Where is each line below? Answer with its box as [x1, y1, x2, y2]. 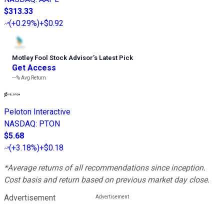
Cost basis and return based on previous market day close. [4, 174, 209, 184]
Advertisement [4, 192, 55, 202]
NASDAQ [4, 118, 35, 128]
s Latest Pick [94, 53, 133, 61]
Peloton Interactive [4, 106, 70, 116]
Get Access [12, 62, 56, 72]
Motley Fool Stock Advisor [12, 53, 93, 61]
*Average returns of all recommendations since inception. [4, 162, 205, 172]
